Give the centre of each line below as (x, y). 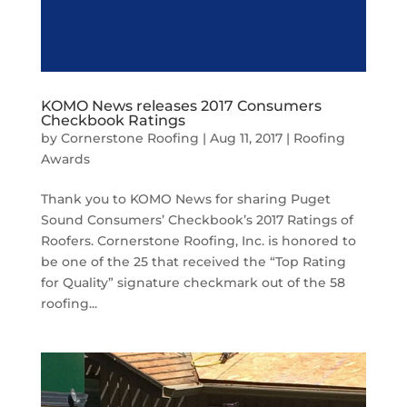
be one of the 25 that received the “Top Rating (193, 262)
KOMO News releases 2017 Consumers (181, 106)
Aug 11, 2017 (246, 139)
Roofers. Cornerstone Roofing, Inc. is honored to (198, 241)
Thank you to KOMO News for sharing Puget (185, 199)
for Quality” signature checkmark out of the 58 (193, 283)
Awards (65, 159)
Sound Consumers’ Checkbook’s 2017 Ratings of (197, 220)
